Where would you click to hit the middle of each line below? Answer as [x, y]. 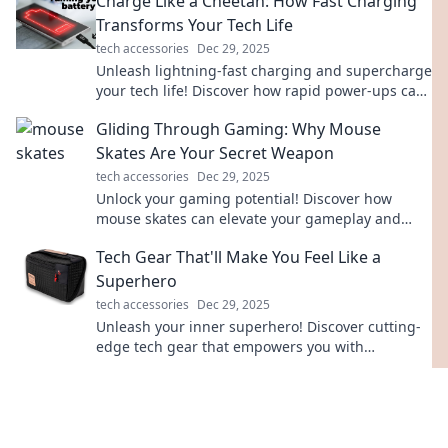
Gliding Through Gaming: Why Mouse [238, 129]
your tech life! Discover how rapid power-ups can [260, 90]
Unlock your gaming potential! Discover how [244, 198]
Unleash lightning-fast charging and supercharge [264, 70]
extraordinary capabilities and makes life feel [247, 366]
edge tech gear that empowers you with [230, 346]
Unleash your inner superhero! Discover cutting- [258, 326]
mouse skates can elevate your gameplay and [248, 218]
